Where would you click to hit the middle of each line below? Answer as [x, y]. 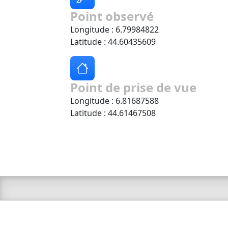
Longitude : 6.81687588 [115, 101]
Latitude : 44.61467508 [113, 113]
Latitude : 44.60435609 [113, 42]
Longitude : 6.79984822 [115, 30]
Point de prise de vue [133, 88]
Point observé [112, 16]
